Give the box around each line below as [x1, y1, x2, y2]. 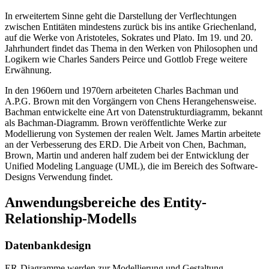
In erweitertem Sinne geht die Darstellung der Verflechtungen [5, 10, 237, 21]
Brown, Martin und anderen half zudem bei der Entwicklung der [5, 150, 249, 160]
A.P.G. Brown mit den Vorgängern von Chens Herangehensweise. [5, 95, 256, 106]
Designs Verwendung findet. [5, 171, 115, 182]
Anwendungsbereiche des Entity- [5, 194, 207, 210]
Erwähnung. [5, 64, 52, 75]
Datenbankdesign [5, 238, 91, 252]
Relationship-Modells [5, 210, 136, 226]
